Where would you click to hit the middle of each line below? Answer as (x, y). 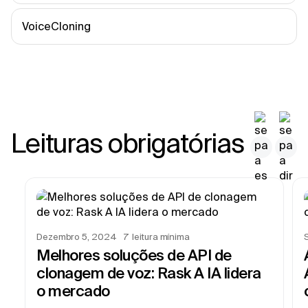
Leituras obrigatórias (128, 143)
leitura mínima (161, 237)
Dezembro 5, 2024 (77, 237)
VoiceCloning (56, 26)
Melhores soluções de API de (134, 255)
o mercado (73, 290)
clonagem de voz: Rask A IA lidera (149, 273)
